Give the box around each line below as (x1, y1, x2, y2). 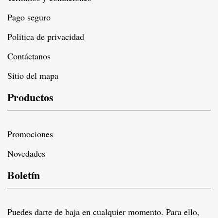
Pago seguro (7, 11, 51, 23)
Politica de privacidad (7, 30, 84, 42)
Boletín (7, 166, 40, 183)
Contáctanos (7, 50, 51, 62)
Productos (7, 89, 54, 105)
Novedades (7, 147, 45, 159)
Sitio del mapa (7, 69, 58, 81)
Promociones (7, 127, 53, 140)
